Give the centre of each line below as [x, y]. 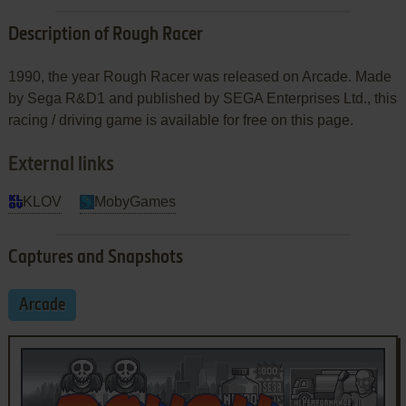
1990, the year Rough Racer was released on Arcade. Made [199, 76]
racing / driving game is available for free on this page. [180, 120]
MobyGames [135, 201]
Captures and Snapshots [95, 258]
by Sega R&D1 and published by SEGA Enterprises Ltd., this [202, 98]
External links [61, 164]
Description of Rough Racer [105, 35]
